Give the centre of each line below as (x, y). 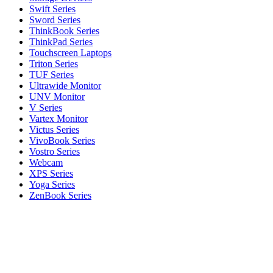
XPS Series (51, 173)
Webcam (46, 162)
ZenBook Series (60, 195)
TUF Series (51, 75)
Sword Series (55, 20)
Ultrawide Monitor (65, 86)
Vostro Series (55, 151)
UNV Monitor (57, 97)
